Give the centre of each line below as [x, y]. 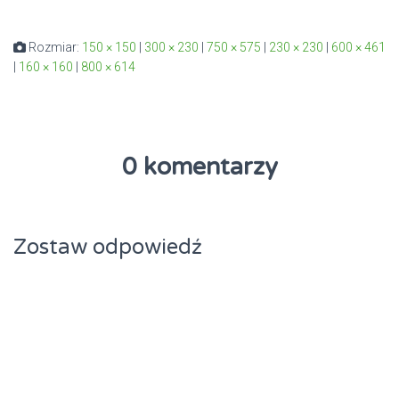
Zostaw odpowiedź [108, 248]
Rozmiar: [54, 48]
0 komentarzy [199, 167]
